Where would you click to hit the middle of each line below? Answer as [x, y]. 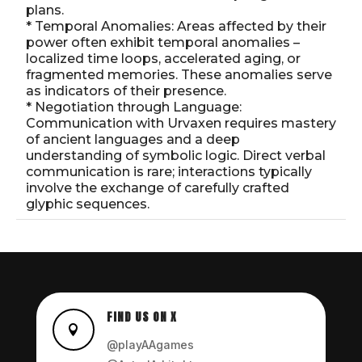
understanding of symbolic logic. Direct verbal [176, 155]
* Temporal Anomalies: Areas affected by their [176, 26]
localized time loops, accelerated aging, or [163, 58]
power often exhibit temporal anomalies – [163, 42]
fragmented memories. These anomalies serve [179, 74]
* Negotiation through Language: [134, 107]
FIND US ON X [141, 317]
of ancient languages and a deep [133, 139]
